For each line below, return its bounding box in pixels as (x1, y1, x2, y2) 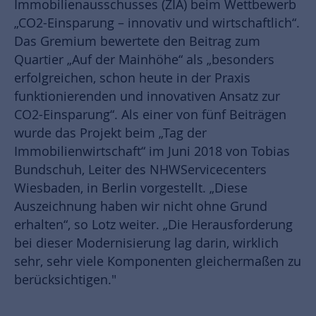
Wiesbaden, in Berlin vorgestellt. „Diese (14, 179, 248, 196)
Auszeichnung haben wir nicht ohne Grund (14, 197, 267, 214)
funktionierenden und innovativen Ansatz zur (14, 87, 280, 104)
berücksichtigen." (14, 271, 116, 288)
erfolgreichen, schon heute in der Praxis (14, 69, 250, 86)
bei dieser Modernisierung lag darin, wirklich (14, 234, 279, 251)
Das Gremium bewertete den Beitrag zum (14, 32, 260, 49)
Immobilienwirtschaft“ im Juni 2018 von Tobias (14, 142, 290, 159)
